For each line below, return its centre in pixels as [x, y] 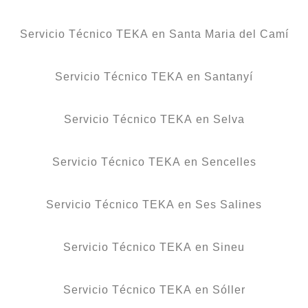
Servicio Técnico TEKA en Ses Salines [154, 204]
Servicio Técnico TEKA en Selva [154, 119]
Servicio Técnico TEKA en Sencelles [154, 162]
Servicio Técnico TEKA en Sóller [154, 289]
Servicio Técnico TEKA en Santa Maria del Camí [154, 34]
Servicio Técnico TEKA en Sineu [154, 247]
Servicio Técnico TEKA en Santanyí [154, 76]
